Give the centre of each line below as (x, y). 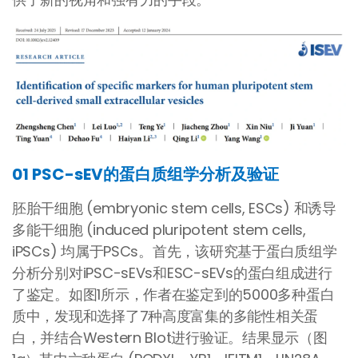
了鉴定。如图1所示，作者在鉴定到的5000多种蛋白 (173, 294)
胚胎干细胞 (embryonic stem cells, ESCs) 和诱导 (174, 208)
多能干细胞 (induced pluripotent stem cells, (159, 229)
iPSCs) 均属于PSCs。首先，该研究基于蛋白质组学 (175, 251)
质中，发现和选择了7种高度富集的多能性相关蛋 (165, 316)
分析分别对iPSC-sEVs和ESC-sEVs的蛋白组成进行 (172, 272)
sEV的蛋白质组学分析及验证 (177, 174)
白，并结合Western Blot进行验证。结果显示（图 (170, 337)
